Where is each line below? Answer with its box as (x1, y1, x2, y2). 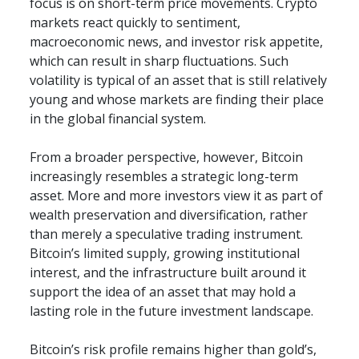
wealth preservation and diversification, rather (30, 206, 309, 224)
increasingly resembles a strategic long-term (30, 167, 299, 186)
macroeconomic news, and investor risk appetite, (30, 33, 324, 51)
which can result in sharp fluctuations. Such (30, 52, 289, 71)
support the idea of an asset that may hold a (30, 283, 296, 301)
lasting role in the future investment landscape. (30, 302, 314, 321)
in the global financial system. (30, 110, 207, 128)
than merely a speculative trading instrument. (30, 225, 304, 244)
